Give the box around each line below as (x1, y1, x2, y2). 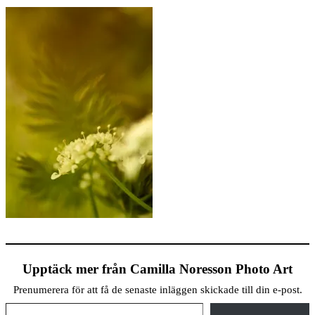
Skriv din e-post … (5, 296, 16, 309)
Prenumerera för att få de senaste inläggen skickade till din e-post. (13, 284, 302, 296)
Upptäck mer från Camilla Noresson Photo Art (22, 262, 292, 277)
